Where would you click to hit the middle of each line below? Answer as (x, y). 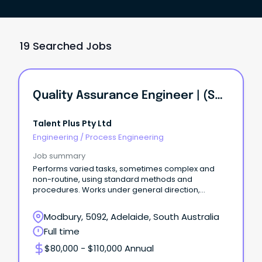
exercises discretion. (72, 201)
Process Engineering (125, 137)
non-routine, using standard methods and (113, 180)
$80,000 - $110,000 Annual (99, 249)
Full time (62, 232)
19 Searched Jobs (65, 46)
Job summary (59, 156)
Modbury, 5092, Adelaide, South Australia (132, 217)
